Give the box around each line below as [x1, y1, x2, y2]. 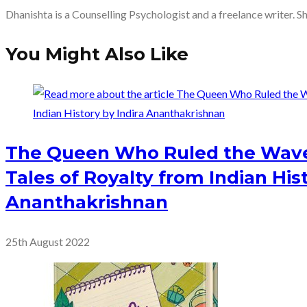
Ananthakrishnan [5, 191, 168, 214]
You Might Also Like [5, 43, 188, 66]
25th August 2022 [5, 235, 90, 249]
